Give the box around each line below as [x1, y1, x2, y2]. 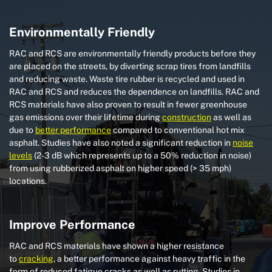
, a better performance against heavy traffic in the [53, 254, 245, 264]
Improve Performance [9, 217, 135, 233]
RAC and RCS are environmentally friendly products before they [9, 49, 256, 59]
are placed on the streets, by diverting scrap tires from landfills [9, 61, 251, 72]
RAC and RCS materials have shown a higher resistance [9, 241, 224, 251]
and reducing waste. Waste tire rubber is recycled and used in [9, 74, 245, 84]
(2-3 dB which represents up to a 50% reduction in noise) [32, 151, 251, 161]
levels [9, 151, 32, 161]
